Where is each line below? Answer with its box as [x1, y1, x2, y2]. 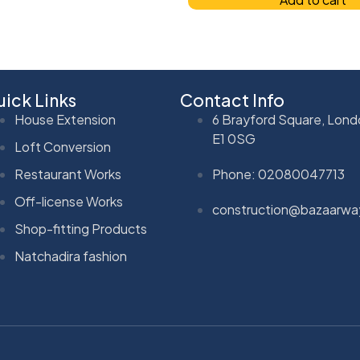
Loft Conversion [14, 137, 112, 155]
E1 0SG [212, 129, 256, 147]
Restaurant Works [14, 165, 122, 182]
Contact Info [180, 88, 285, 111]
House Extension [14, 110, 117, 128]
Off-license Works [14, 192, 124, 210]
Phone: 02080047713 [212, 165, 346, 182]
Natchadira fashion [14, 247, 128, 264]
